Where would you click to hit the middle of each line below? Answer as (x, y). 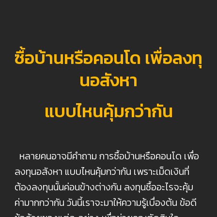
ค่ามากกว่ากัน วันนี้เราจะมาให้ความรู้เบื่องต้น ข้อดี (106, 202)
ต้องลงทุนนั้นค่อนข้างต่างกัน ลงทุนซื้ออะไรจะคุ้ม (104, 187)
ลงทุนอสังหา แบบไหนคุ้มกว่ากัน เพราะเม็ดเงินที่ (102, 171)
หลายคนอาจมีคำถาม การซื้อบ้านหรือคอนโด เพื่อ (107, 156)
